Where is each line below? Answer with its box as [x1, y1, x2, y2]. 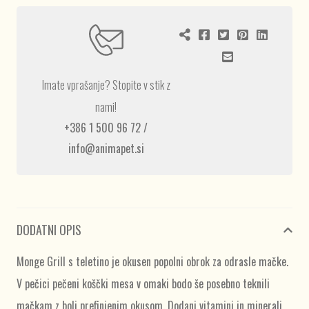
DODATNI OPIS [17, 221, 81, 239]
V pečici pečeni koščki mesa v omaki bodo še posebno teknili [17, 275, 270, 292]
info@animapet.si [68, 140, 144, 157]
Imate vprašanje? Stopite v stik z [41, 77, 170, 94]
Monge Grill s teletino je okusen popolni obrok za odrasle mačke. [17, 253, 288, 270]
